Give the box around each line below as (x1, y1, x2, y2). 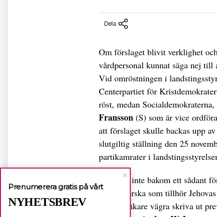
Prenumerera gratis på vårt (8, 182, 104, 191)
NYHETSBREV (8, 196, 86, 208)
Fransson (99, 111, 133, 124)
